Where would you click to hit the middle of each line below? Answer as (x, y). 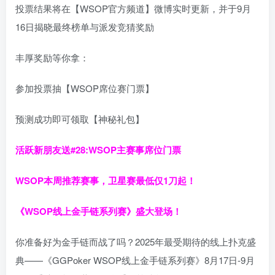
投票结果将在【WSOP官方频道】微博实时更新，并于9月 (133, 9)
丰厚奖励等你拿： (52, 58)
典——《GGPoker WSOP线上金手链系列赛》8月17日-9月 (135, 260)
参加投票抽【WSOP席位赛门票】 (85, 88)
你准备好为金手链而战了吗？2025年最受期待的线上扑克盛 (136, 242)
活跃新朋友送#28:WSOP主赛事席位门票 (99, 150)
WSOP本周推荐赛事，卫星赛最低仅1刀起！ (106, 181)
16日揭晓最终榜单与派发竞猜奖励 (85, 27)
